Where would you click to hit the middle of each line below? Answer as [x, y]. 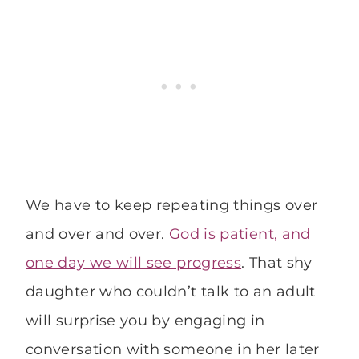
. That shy [277, 263]
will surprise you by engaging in [145, 321]
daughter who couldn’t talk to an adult [171, 292]
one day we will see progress [134, 263]
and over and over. [97, 234]
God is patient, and [240, 234]
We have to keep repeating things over [172, 206]
